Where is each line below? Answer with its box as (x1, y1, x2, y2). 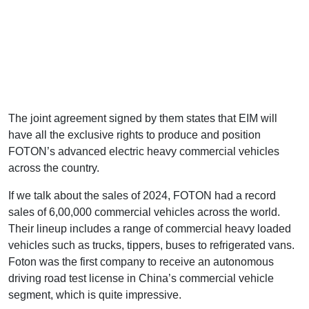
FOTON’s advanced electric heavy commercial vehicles (8, 145, 279, 157)
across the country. (8, 161, 102, 174)
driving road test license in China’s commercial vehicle (8, 272, 274, 284)
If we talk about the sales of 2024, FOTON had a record (8, 189, 276, 201)
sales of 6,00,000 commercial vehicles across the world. (8, 206, 280, 218)
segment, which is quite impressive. (8, 288, 184, 301)
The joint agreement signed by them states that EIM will (8, 112, 277, 124)
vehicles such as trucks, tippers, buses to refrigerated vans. (8, 239, 295, 251)
